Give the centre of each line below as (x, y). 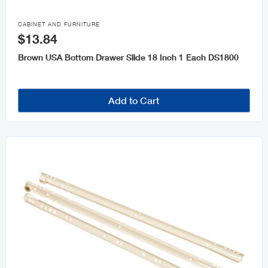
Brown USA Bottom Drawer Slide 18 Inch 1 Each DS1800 (128, 57)
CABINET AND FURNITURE (59, 25)
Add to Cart (134, 100)
